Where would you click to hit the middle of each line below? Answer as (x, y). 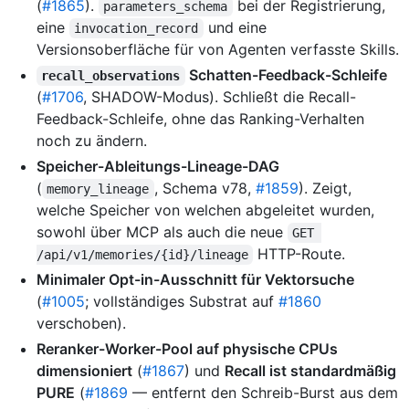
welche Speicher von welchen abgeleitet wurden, (205, 210)
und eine (237, 27)
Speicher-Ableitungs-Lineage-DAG (158, 166)
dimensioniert (84, 370)
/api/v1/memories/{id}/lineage (142, 254)
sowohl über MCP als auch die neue (162, 231)
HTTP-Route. (299, 253)
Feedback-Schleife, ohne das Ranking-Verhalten (200, 118)
